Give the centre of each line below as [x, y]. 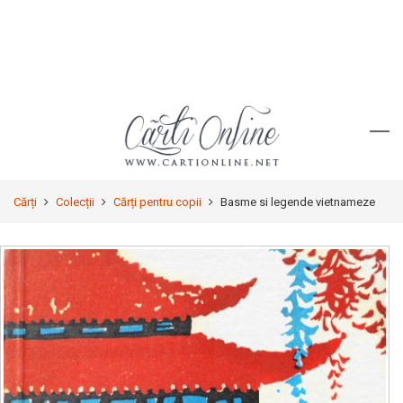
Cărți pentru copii [157, 202]
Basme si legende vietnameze [298, 202]
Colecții [75, 202]
